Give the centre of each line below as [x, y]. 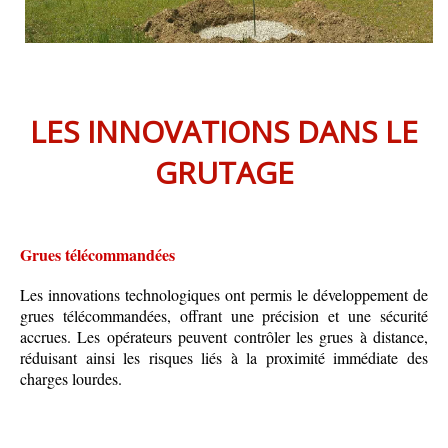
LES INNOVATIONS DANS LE [224, 132]
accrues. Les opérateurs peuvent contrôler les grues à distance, [224, 337]
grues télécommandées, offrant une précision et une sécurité [224, 316]
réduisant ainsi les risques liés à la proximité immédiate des [224, 358]
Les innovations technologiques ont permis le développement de [224, 295]
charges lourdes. [71, 379]
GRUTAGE [224, 173]
